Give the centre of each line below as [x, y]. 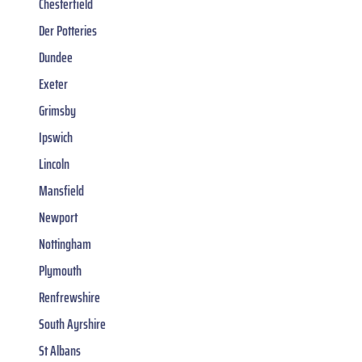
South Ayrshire [72, 324]
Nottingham [65, 244]
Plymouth [60, 270]
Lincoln [54, 164]
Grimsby [57, 110]
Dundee [56, 57]
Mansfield [61, 190]
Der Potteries [68, 30]
